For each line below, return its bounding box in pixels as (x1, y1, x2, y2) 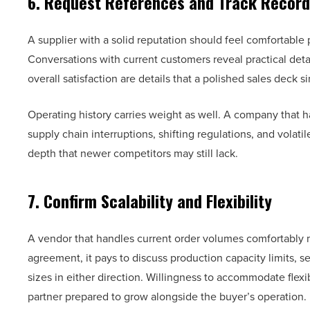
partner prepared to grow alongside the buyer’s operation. (28, 289, 307, 304)
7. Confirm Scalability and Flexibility (28, 188, 272, 213)
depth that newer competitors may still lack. (28, 145, 238, 161)
